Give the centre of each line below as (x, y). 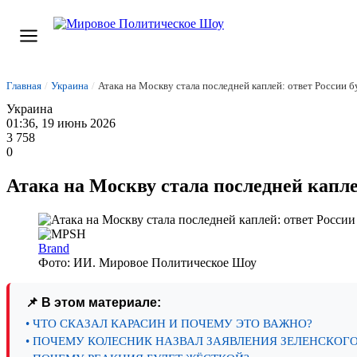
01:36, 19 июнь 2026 (61, 123)
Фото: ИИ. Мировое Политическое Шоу (147, 262)
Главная (24, 86)
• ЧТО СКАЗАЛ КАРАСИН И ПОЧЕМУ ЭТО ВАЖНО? (169, 323)
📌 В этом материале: (93, 302)
